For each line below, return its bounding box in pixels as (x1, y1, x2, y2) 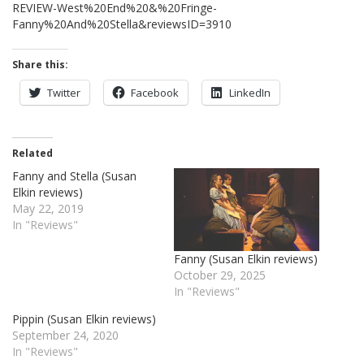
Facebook (131, 85, 179, 100)
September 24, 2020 (12, 327, 119, 344)
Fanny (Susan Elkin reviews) (174, 251, 318, 267)
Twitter (47, 85, 80, 100)
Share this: (12, 58, 68, 71)
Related (12, 146, 53, 160)
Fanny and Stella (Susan (12, 168, 136, 184)
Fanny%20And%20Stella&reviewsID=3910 (12, 16, 232, 32)
